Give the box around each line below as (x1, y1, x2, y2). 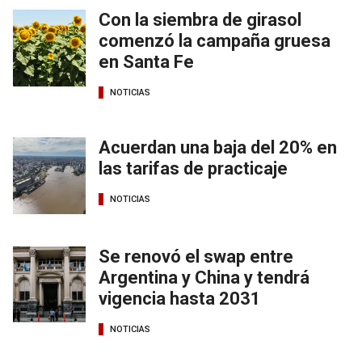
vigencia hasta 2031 (99, 288, 261, 309)
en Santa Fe (99, 52, 194, 73)
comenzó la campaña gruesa (99, 31, 330, 52)
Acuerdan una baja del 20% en (99, 137, 337, 158)
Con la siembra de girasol (99, 10, 301, 31)
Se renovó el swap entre (99, 246, 293, 267)
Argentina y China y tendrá (99, 267, 309, 288)
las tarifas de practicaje (99, 158, 288, 179)
